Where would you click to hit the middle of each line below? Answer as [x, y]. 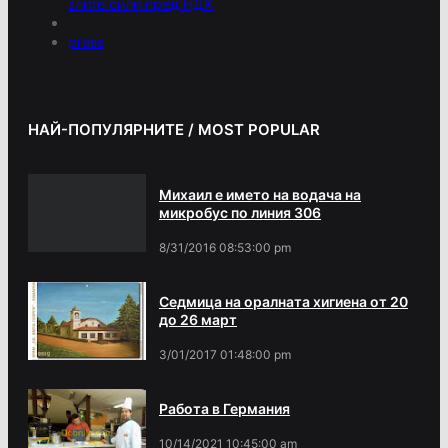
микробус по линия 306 [240, 212]
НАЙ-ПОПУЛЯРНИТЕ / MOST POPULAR [174, 130]
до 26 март [198, 320]
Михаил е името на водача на [260, 194]
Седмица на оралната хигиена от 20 [283, 302]
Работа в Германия [224, 409]
